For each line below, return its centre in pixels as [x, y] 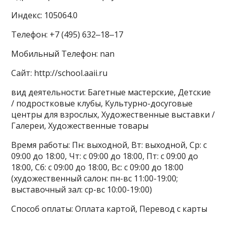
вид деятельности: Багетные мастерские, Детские [111, 92]
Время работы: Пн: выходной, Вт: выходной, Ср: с [109, 145]
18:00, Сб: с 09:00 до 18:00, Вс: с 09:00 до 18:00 [98, 167]
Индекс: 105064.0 [45, 15]
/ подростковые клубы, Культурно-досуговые [102, 103]
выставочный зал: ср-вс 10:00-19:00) [82, 190]
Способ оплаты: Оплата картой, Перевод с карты [109, 209]
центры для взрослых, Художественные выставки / [113, 115]
